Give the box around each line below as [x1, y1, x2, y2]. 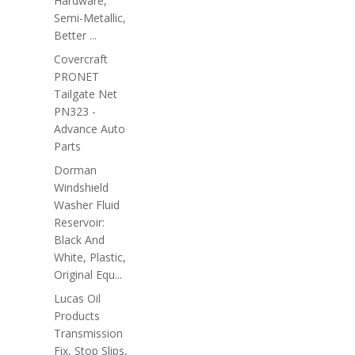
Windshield [54, 180, 109, 195]
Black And [54, 232, 105, 247]
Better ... [54, 28, 97, 43]
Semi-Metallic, [54, 10, 126, 25]
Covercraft [54, 52, 108, 67]
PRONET [54, 69, 99, 84]
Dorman [54, 162, 97, 177]
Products [54, 308, 100, 323]
